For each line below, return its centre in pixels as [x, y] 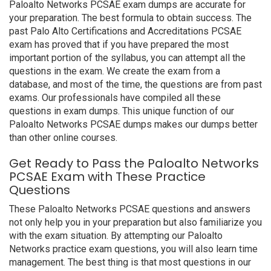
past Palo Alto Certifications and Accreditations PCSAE [125, 31]
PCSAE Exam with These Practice [107, 177]
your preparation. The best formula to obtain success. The [130, 18]
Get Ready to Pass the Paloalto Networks [134, 163]
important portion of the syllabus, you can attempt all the [127, 58]
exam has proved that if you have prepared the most [119, 44]
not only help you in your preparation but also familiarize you [135, 222]
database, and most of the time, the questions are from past [135, 84]
